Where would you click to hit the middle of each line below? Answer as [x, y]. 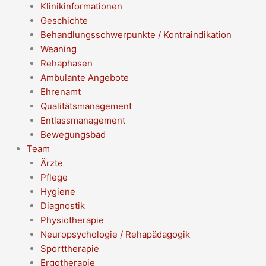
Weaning [58, 49]
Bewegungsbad [73, 134]
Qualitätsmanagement [86, 106]
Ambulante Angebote [84, 77]
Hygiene [58, 191]
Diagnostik [62, 205]
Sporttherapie [69, 248]
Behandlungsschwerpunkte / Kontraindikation [136, 34]
